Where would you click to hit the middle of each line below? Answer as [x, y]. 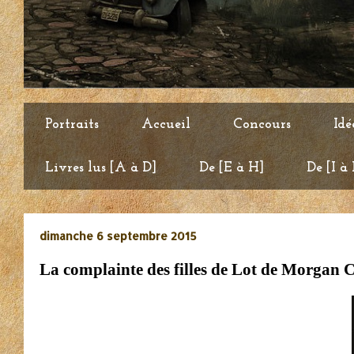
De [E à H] [232, 168]
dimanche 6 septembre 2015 [118, 236]
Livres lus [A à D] [101, 168]
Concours [262, 124]
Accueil [166, 124]
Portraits [72, 124]
